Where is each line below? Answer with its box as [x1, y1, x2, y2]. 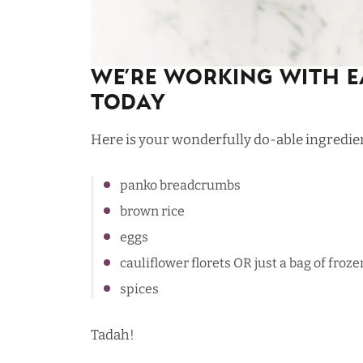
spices [120, 281, 159, 297]
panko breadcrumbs [120, 177, 241, 194]
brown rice [120, 203, 185, 220]
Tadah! [91, 327, 135, 344]
